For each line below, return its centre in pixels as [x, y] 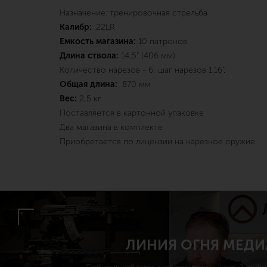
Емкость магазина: [98, 41]
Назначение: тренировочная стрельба [133, 13]
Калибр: [76, 27]
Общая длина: [90, 84]
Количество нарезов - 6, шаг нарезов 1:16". [142, 70]
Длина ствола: [90, 56]
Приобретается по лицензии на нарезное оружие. [158, 142]
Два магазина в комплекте [111, 127]
